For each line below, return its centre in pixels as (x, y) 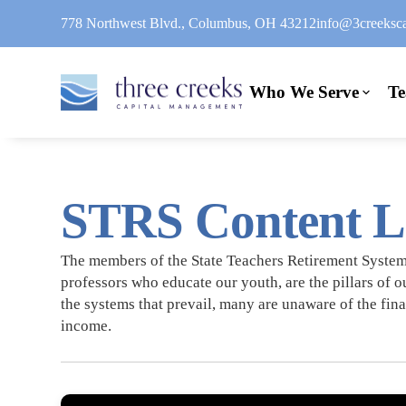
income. (87, 325)
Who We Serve (304, 92)
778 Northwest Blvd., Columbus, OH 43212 (189, 23)
